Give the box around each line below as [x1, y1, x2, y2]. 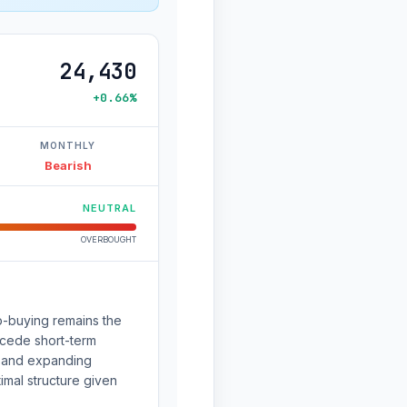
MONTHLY [40, 140, 95, 151]
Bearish [44, 158, 92, 173]
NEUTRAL [83, 202, 136, 214]
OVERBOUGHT [81, 234, 136, 244]
